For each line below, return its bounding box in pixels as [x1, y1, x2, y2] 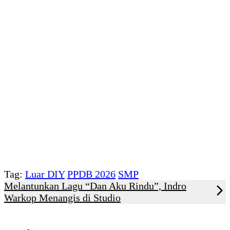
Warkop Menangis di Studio [4, 191, 121, 203]
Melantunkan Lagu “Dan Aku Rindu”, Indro [4, 180, 186, 191]
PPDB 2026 [67, 168, 116, 180]
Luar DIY [25, 168, 65, 180]
